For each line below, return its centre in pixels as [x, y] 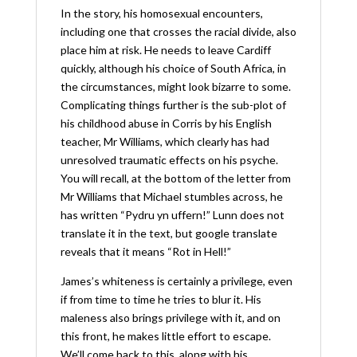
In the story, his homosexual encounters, [161, 13]
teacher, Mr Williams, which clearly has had [165, 141]
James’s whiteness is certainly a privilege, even [176, 280]
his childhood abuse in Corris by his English [166, 123]
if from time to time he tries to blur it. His [161, 299]
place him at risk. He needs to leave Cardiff [165, 49]
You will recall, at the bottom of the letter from [175, 178]
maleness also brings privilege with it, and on [170, 317]
